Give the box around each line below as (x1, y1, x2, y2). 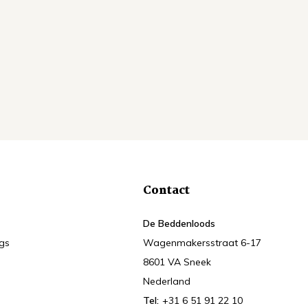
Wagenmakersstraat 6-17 (143, 236, 262, 249)
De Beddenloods (143, 217, 216, 230)
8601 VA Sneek (143, 256, 212, 268)
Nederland (143, 275, 191, 287)
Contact (143, 181, 190, 200)
